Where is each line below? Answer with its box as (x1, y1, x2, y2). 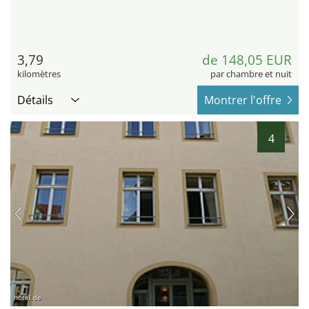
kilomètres (17, 68, 61, 81)
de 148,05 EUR (202, 51, 292, 70)
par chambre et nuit (210, 68, 292, 81)
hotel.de (14, 292, 41, 302)
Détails (17, 92, 53, 108)
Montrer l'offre (204, 92, 281, 108)
